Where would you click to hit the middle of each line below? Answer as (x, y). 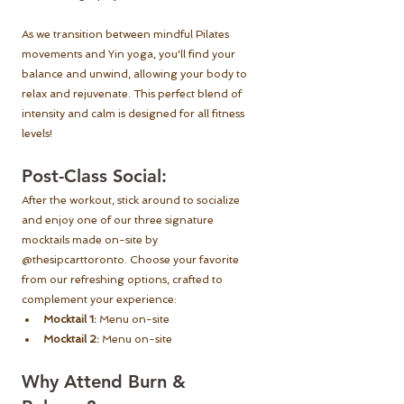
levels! (37, 134)
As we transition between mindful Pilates (127, 35)
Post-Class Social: (94, 176)
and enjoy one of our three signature (119, 220)
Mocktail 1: (70, 320)
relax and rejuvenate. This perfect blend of (133, 94)
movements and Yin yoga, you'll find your (130, 55)
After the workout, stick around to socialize (132, 201)
